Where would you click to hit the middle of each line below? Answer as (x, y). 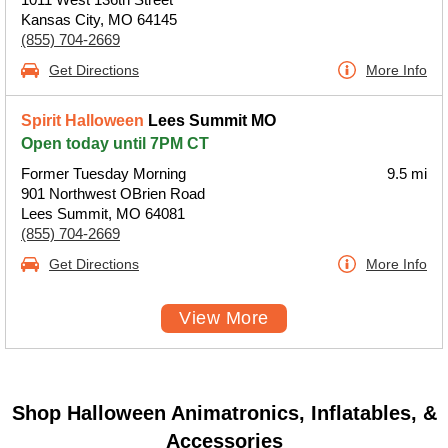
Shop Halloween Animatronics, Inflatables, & (224, 413)
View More (224, 318)
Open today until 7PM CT (115, 143)
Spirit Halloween (82, 120)
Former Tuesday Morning (103, 173)
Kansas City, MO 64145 (99, 19)
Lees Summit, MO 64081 (103, 213)
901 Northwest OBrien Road (113, 193)
